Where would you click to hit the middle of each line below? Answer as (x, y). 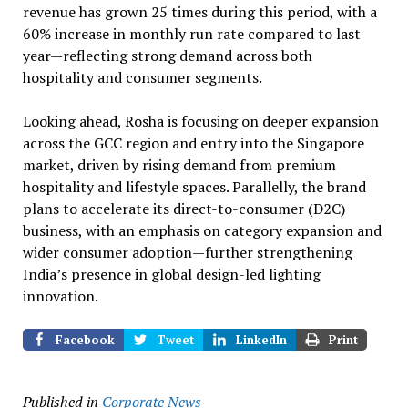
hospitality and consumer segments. (142, 77)
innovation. (60, 296)
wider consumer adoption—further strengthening (187, 252)
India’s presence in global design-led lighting (171, 274)
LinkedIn (261, 340)
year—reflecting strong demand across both (167, 56)
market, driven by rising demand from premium (179, 165)
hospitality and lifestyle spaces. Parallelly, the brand (194, 187)
